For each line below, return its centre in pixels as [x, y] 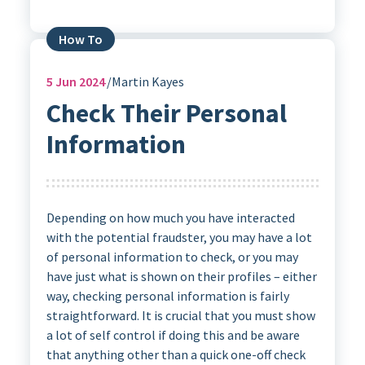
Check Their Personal [166, 113]
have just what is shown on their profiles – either [181, 277]
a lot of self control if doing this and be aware [173, 335]
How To [80, 39]
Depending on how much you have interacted [170, 218]
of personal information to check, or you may [172, 257]
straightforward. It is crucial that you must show [180, 316]
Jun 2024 [79, 81]
